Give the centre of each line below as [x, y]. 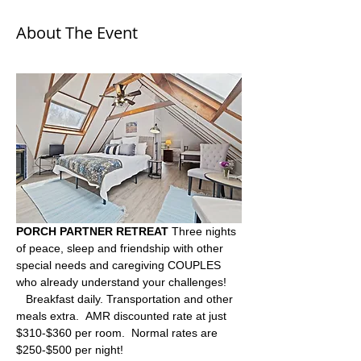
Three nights [204, 232]
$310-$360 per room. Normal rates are [118, 333]
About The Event [77, 33]
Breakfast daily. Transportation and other [126, 299]
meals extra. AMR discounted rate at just [123, 316]
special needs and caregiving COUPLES [122, 266]
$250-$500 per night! [73, 350]
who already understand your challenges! [123, 282]
